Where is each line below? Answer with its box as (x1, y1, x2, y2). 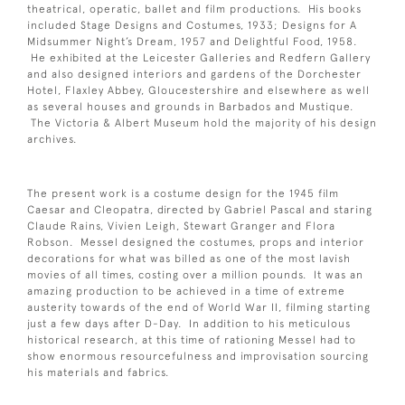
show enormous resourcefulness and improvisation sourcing (27, 350, 369, 363)
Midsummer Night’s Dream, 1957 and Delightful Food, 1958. (27, 35, 357, 49)
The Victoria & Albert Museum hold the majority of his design (27, 117, 377, 130)
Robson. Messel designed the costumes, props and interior (27, 236, 364, 250)
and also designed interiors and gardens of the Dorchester (27, 68, 362, 81)
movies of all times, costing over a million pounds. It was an (27, 268, 363, 282)
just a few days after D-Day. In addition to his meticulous (27, 317, 351, 331)
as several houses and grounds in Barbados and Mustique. (27, 100, 353, 114)
